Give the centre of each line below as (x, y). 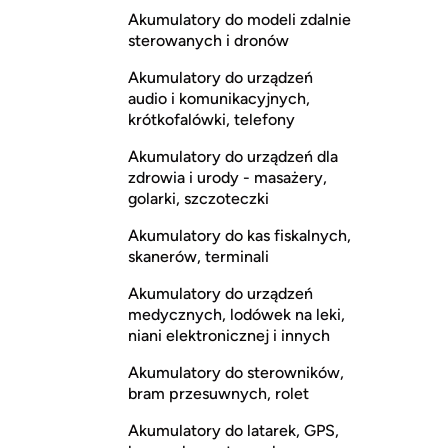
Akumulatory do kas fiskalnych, (239, 235)
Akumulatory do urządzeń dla (233, 156)
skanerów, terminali (198, 256)
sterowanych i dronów (208, 40)
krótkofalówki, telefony (211, 119)
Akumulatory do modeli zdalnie (239, 19)
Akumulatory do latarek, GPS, (233, 430)
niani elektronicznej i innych (229, 335)
